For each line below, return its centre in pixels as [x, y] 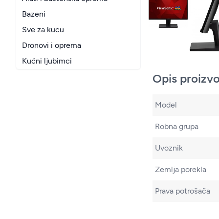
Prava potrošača [183, 191]
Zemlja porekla [181, 170]
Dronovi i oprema [52, 45]
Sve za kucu [43, 30]
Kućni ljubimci [47, 61]
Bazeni [34, 14]
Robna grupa [177, 127]
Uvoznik [169, 148]
